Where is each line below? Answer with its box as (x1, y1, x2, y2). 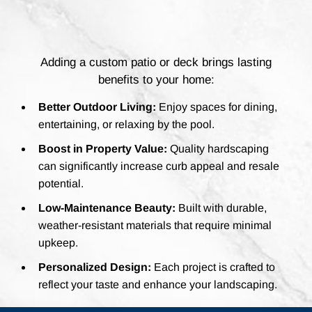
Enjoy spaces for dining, (155, 100, 277, 113)
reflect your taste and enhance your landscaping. (38, 278, 277, 290)
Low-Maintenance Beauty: (38, 201, 175, 214)
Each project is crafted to (150, 260, 275, 273)
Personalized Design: (38, 260, 151, 273)
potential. (38, 177, 84, 189)
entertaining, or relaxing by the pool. (38, 118, 214, 130)
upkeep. (38, 236, 78, 249)
